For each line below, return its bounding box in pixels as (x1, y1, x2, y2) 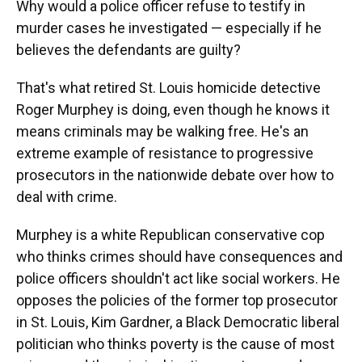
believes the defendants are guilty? (16, 41, 241, 58)
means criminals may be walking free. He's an (16, 123, 309, 140)
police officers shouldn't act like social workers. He (16, 270, 340, 287)
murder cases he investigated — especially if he (16, 19, 322, 36)
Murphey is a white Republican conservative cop (16, 226, 325, 243)
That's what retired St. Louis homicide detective (16, 79, 321, 96)
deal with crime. (16, 188, 117, 205)
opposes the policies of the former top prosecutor (16, 292, 338, 309)
